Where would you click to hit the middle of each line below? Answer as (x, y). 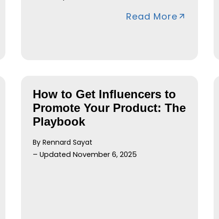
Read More (152, 16)
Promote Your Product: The (109, 108)
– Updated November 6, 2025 (85, 154)
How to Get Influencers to (104, 94)
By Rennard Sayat (62, 142)
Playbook (59, 121)
